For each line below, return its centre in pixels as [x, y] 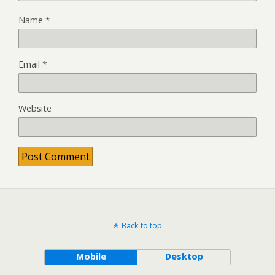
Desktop [184, 257]
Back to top [141, 226]
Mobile [91, 257]
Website [35, 109]
